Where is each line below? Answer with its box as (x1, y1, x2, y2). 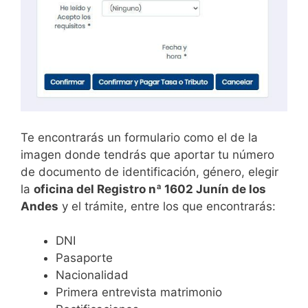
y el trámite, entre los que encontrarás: (58, 199, 276, 213)
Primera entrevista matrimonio (56, 285, 222, 300)
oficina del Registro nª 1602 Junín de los (34, 181, 266, 196)
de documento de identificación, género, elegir (21, 164, 278, 179)
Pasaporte (56, 251, 113, 265)
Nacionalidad (56, 268, 129, 283)
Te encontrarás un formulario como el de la (21, 130, 258, 144)
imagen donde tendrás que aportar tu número (21, 147, 274, 162)
